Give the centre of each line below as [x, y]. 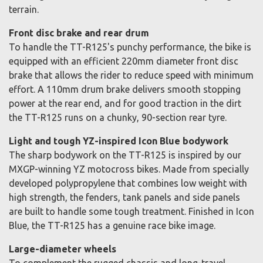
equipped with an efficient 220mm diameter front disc [124, 61]
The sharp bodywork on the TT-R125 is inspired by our [125, 155]
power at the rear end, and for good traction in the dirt [125, 104]
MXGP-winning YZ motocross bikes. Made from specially [129, 169]
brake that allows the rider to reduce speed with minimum [131, 75]
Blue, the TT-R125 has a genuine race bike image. [112, 226]
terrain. [24, 10]
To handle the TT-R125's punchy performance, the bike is [130, 47]
